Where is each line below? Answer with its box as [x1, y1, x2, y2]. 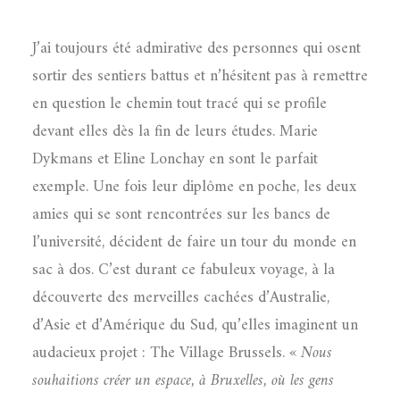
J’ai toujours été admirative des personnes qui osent [32, 35, 361, 62]
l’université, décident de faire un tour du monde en [32, 229, 356, 256]
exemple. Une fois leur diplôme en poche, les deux [32, 173, 356, 201]
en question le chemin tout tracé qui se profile [32, 90, 327, 118]
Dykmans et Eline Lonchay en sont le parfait [32, 146, 318, 173]
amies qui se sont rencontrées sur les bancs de [32, 201, 330, 229]
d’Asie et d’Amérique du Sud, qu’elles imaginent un [32, 312, 358, 339]
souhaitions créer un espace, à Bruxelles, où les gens [32, 367, 334, 395]
